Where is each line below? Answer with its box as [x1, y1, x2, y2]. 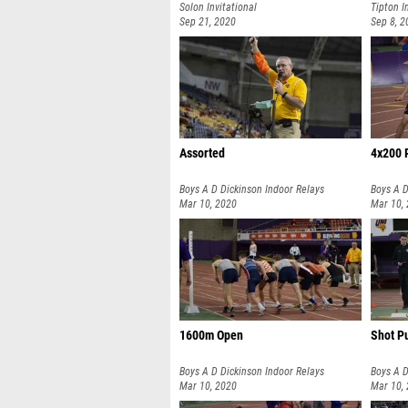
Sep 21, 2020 [179, 15, 236, 28]
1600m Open [179, 328, 243, 343]
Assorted [179, 146, 225, 161]
